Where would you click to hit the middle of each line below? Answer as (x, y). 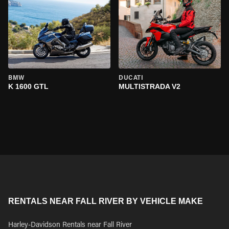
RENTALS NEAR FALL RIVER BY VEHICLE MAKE (106, 201)
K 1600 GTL (28, 86)
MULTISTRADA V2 (150, 86)
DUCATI (131, 78)
